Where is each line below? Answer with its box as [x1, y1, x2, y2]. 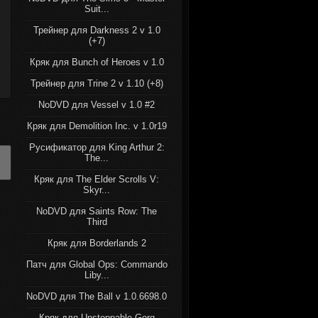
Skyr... [83, 185, 110, 195]
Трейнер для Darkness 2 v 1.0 [33, 25, 160, 35]
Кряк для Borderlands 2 [47, 238, 146, 248]
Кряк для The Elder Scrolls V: [34, 174, 159, 185]
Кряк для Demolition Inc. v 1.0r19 [26, 121, 167, 131]
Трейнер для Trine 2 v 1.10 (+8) [30, 78, 163, 89]
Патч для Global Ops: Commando [26, 259, 168, 270]
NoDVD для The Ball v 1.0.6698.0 [26, 291, 167, 302]
